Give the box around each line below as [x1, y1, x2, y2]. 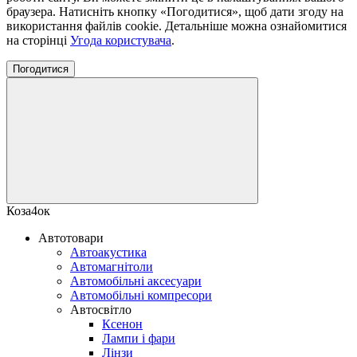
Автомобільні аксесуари [70, 273, 202, 288]
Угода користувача [70, 33, 171, 47]
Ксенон [102, 316, 143, 331]
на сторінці [6, 33, 70, 47]
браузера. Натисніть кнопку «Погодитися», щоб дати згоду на [6, 4, 343, 18]
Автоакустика [70, 245, 147, 259]
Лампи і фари [102, 331, 175, 345]
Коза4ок [6, 203, 50, 218]
